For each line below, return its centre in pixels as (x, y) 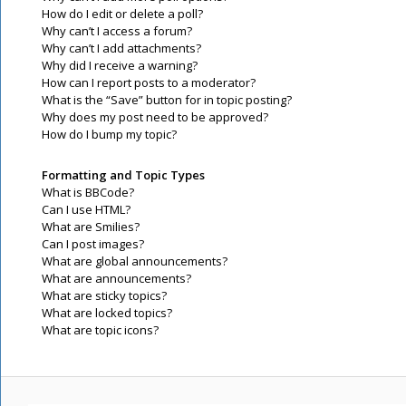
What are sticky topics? (104, 295)
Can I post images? (93, 244)
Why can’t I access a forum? (117, 31)
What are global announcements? (135, 261)
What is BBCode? (88, 192)
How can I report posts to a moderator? (149, 82)
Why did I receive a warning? (120, 65)
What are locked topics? (107, 313)
